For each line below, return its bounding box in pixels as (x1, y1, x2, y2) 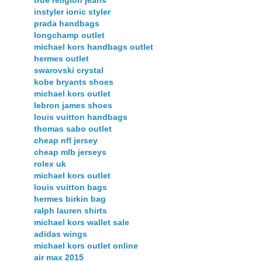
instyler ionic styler (34, 7, 111, 17)
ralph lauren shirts (34, 206, 107, 216)
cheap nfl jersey (34, 136, 98, 146)
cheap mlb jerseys (34, 147, 106, 157)
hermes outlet (34, 54, 89, 64)
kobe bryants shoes (34, 77, 113, 87)
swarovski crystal (34, 65, 104, 75)
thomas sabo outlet (34, 124, 112, 134)
